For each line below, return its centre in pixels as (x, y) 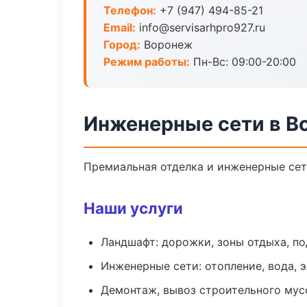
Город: (122, 45)
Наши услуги (133, 208)
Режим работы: (147, 62)
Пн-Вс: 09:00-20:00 (243, 62)
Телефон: (130, 10)
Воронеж (167, 45)
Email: (120, 27)
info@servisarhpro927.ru (200, 27)
